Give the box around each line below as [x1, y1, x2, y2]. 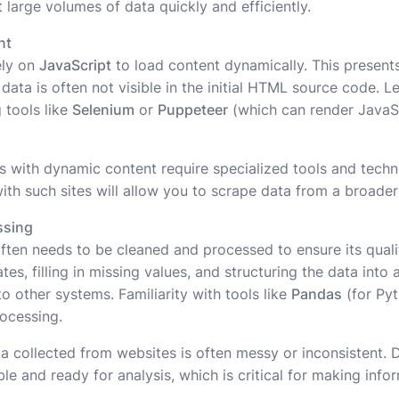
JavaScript [39, 56, 111, 75]
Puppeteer [158, 101, 228, 119]
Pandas [291, 285, 342, 304]
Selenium [72, 101, 134, 119]
